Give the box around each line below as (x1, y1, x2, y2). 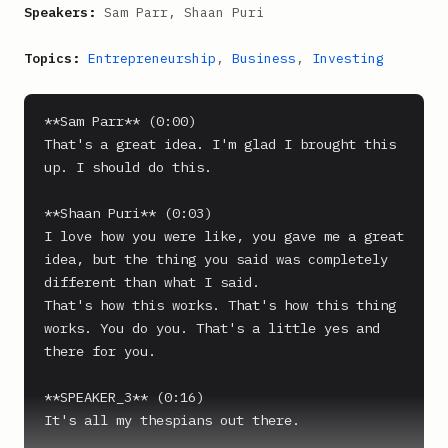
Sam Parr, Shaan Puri (96, 4, 264, 21)
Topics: (24, 50, 80, 67)
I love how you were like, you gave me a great (44, 227, 404, 245)
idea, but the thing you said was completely (44, 250, 388, 268)
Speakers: (24, 4, 96, 21)
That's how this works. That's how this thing (44, 296, 396, 314)
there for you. (44, 342, 156, 360)
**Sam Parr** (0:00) (44, 112, 196, 130)
